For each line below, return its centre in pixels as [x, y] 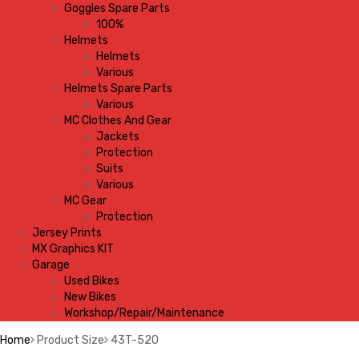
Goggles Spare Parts [117, 8]
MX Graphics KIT [73, 249]
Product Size [71, 340]
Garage [51, 265]
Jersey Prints [67, 233]
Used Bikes [92, 281]
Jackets [118, 137]
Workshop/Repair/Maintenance [144, 313]
